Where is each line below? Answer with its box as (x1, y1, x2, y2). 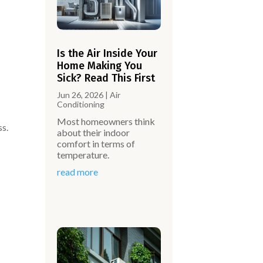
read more (57, 166, 99, 178)
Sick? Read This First (57, 72, 156, 85)
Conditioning (57, 99, 105, 110)
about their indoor (57, 127, 130, 139)
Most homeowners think (57, 116, 156, 127)
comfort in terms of (57, 138, 136, 150)
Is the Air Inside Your (57, 47, 158, 60)
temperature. (57, 149, 110, 161)
